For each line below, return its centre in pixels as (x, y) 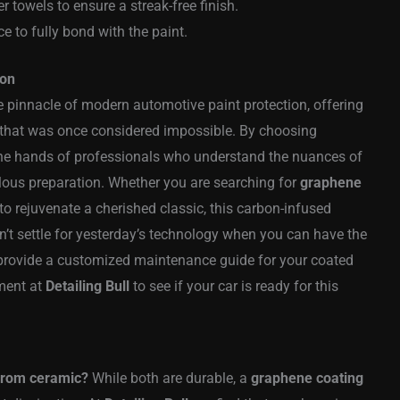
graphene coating (307, 379)
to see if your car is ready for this (234, 287)
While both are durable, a (170, 379)
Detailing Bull (87, 287)
